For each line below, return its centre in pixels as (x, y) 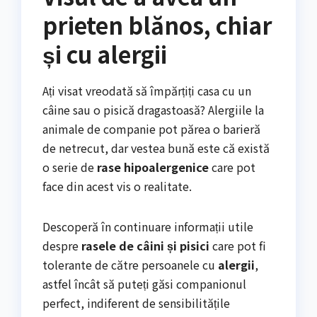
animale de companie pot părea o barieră (151, 128)
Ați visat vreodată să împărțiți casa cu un (147, 90)
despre (62, 245)
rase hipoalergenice (153, 167)
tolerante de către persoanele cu (130, 264)
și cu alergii (105, 53)
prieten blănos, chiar (157, 24)
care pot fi (238, 245)
